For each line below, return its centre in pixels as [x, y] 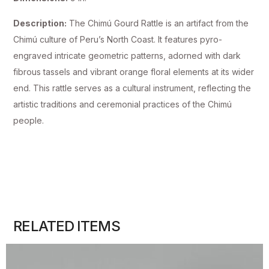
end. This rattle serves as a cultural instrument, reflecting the [132, 88]
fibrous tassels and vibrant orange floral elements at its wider [134, 71]
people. [29, 120]
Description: [40, 23]
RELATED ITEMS [67, 226]
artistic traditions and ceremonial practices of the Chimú [123, 104]
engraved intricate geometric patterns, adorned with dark [127, 55]
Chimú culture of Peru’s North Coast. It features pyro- [118, 39]
